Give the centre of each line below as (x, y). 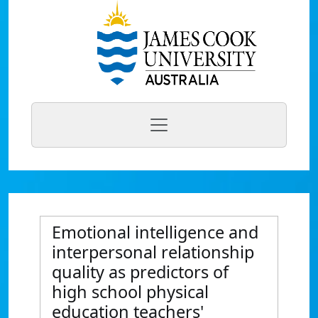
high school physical (130, 292)
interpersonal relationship (153, 252)
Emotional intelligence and (155, 232)
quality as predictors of (140, 272)
